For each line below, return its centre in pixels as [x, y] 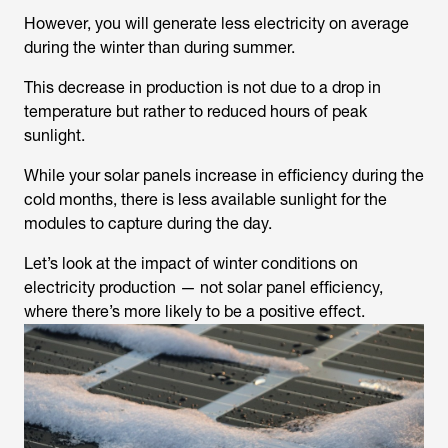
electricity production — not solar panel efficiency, [203, 287]
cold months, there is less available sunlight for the [205, 199]
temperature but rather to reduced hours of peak [195, 111]
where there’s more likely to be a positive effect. [194, 311]
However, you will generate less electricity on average [216, 23]
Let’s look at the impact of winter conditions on [191, 263]
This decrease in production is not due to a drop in [202, 87]
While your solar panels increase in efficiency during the [224, 175]
